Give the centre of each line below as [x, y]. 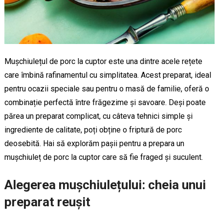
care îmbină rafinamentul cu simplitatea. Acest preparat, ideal [108, 75]
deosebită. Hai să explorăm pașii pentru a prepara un [94, 143]
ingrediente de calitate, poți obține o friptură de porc [93, 130]
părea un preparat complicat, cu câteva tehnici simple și [98, 116]
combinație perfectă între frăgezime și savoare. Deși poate [105, 102]
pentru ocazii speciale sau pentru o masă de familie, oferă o [107, 88]
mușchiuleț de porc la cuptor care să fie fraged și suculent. [103, 157]
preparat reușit [47, 202]
